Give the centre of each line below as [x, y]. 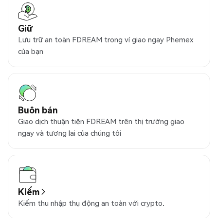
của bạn [31, 51]
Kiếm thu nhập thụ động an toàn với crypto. [91, 203]
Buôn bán [38, 110]
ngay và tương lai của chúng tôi [70, 133]
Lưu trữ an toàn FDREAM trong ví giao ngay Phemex [106, 40]
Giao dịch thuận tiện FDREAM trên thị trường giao [101, 121]
